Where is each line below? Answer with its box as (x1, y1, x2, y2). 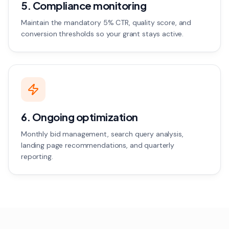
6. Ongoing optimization (21, 110, 138, 123)
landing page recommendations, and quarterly (21, 141, 174, 150)
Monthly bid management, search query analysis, (21, 129, 184, 139)
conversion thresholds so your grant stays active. (21, 29, 184, 38)
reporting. (21, 152, 53, 161)
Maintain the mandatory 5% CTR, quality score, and (21, 18, 192, 27)
